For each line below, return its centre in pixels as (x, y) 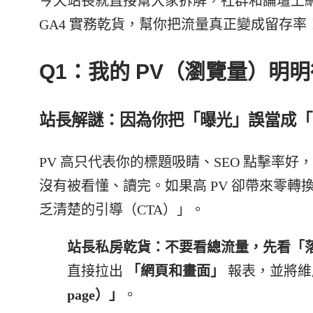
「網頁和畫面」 (175, 271)
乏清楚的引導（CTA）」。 (122, 210)
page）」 (95, 295)
